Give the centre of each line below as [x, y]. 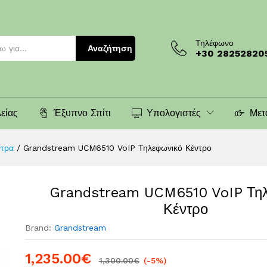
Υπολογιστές [174, 113]
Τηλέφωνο [215, 43]
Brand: [39, 227]
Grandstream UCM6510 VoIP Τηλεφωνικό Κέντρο [117, 148]
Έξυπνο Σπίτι [82, 113]
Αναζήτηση [110, 49]
